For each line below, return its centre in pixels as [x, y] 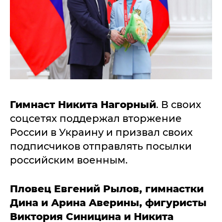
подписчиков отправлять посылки [101, 146]
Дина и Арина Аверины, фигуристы [108, 203]
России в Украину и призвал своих [101, 132]
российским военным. [70, 160]
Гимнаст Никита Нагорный [83, 105]
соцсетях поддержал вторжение [96, 118]
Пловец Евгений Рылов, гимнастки [107, 189]
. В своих [179, 105]
